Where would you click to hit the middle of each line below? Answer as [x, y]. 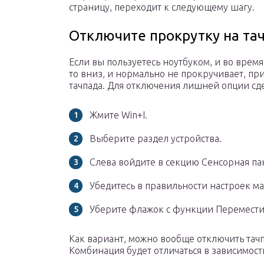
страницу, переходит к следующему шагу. [162, 7]
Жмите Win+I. [118, 115]
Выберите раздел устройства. [156, 139]
